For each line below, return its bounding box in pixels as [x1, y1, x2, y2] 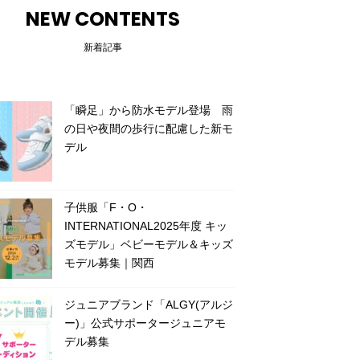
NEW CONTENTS [25, 6, 180, 32]
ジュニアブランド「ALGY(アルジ [63, 298, 233, 311]
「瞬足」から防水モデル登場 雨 [63, 104, 233, 117]
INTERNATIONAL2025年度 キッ [63, 219, 227, 232]
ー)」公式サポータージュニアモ [63, 317, 226, 329]
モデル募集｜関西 [63, 256, 154, 269]
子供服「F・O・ [63, 201, 148, 214]
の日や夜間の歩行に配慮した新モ [63, 122, 233, 135]
